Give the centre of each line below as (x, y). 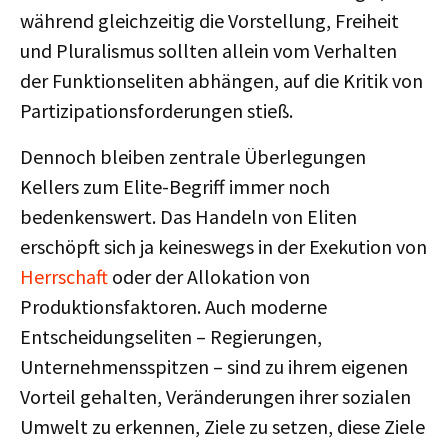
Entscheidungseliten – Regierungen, (171, 336)
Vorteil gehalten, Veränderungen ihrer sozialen (215, 396)
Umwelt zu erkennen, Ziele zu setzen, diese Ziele (222, 426)
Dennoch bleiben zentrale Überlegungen (193, 156)
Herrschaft (64, 276)
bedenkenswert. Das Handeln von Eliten (188, 216)
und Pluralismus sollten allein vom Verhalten (208, 50)
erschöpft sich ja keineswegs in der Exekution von (223, 246)
